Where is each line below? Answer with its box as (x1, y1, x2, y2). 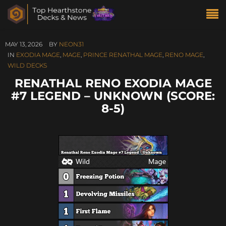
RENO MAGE (165, 51, 203, 59)
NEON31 (59, 40, 84, 48)
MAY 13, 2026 (5, 40, 42, 48)
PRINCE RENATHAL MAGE (83, 51, 162, 59)
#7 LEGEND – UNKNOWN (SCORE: (11, 88, 215, 103)
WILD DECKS (8, 62, 47, 69)
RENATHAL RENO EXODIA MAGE (14, 76, 212, 90)
